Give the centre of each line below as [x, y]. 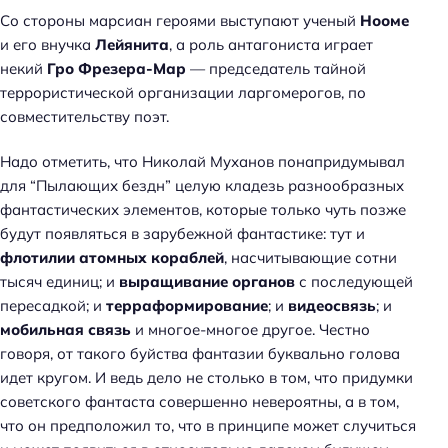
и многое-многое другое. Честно [250, 330]
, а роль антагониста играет [271, 45]
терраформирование [187, 306]
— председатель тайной [276, 69]
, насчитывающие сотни [310, 258]
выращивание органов [207, 282]
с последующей [354, 282]
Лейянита [132, 45]
